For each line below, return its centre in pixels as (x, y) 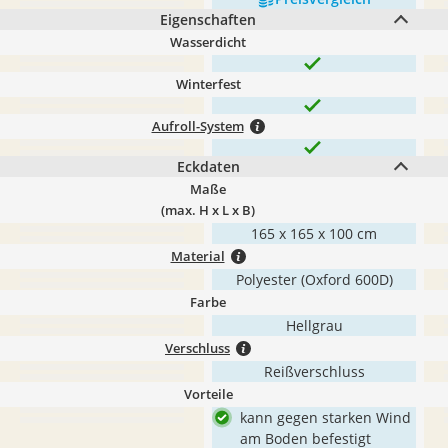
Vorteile (208, 394)
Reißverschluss (314, 371)
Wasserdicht (208, 42)
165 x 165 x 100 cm (314, 233)
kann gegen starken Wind (325, 417)
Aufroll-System (197, 126)
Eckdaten (208, 166)
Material (197, 256)
